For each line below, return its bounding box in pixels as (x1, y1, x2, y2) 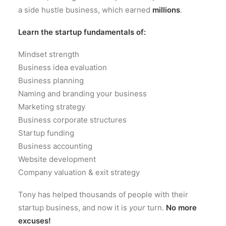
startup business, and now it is (18, 203, 129, 212)
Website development (18, 154, 96, 164)
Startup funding (18, 128, 74, 138)
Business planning (18, 76, 84, 85)
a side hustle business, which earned (18, 5, 152, 15)
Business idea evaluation (18, 63, 107, 72)
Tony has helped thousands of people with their (18, 190, 188, 199)
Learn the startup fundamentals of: (18, 27, 146, 37)
